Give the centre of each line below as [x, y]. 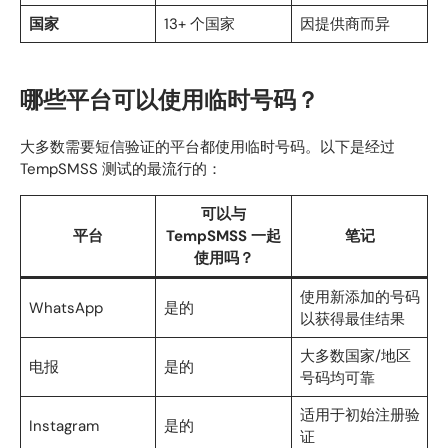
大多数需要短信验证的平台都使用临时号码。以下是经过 [207, 146]
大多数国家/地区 [355, 355]
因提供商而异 [344, 23]
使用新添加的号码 [359, 296]
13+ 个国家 [199, 23]
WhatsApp [65, 307]
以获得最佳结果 [352, 318]
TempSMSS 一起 [223, 235]
